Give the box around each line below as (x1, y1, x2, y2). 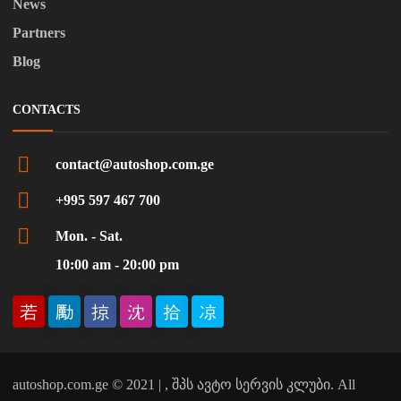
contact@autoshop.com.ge (55, 157, 214, 173)
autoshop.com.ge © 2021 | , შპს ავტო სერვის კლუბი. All (13, 377, 355, 393)
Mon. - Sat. (55, 228, 123, 244)
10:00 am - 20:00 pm (55, 257, 179, 273)
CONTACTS (13, 103, 81, 117)
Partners (13, 25, 65, 41)
